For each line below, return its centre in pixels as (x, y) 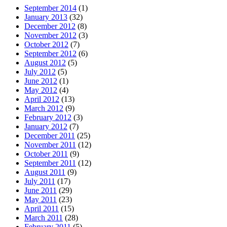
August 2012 (45, 63)
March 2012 (44, 108)
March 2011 (44, 218)
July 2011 (40, 181)
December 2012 (50, 26)
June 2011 (41, 191)
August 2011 (45, 172)
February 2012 (48, 118)
